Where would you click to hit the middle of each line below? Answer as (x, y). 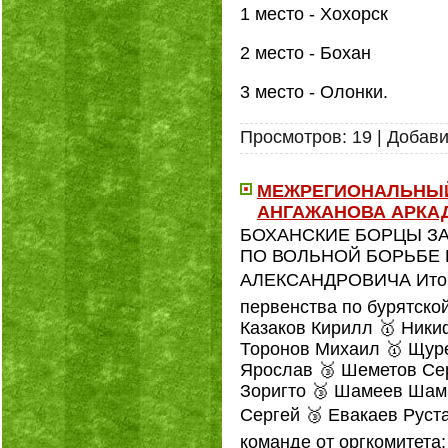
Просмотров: (293, 137)
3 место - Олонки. (314, 92)
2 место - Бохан (305, 53)
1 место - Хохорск (314, 14)
